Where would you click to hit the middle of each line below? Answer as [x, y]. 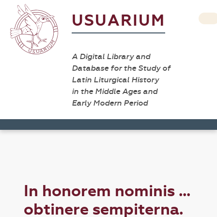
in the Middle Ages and [115, 91]
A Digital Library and [111, 56]
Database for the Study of [121, 68]
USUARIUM [118, 21]
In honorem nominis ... [107, 191]
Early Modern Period [110, 103]
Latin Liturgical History [115, 80]
